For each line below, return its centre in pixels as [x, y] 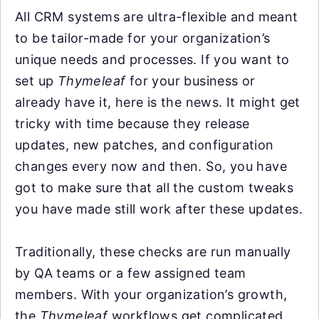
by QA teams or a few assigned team [131, 273]
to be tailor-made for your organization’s [143, 38]
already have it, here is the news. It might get [158, 102]
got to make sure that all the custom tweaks [155, 187]
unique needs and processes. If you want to [152, 59]
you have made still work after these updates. [159, 209]
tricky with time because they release [132, 123]
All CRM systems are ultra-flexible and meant [157, 16]
